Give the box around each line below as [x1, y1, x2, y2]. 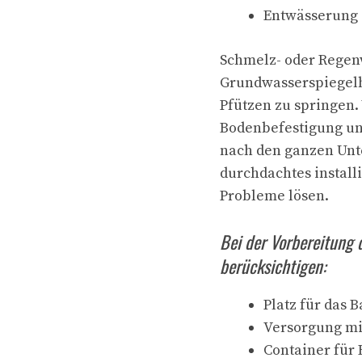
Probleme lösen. [220, 187, 329, 205]
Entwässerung [263, 6, 358, 25]
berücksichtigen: [220, 253, 326, 279]
